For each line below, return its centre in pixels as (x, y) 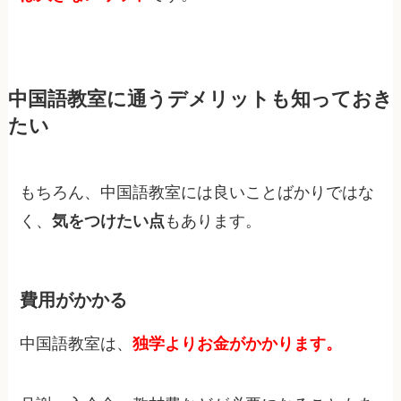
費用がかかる (74, 299)
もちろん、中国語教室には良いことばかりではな (197, 192)
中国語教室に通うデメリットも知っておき (200, 99)
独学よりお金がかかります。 (238, 344)
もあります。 (213, 221)
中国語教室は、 (77, 344)
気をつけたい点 (109, 221)
